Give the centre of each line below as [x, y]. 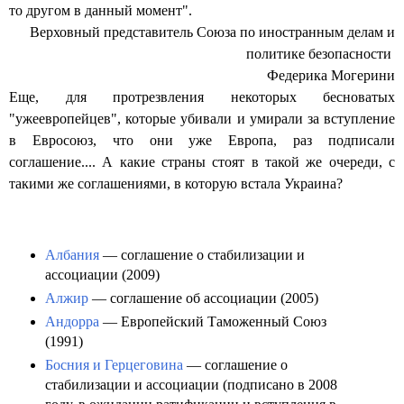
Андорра [72, 322]
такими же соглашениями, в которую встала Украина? [176, 184]
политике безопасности [321, 54]
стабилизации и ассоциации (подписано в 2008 [191, 385]
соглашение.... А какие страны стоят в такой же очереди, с [202, 162]
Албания [72, 255]
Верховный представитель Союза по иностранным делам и [212, 32]
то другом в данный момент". [101, 11]
